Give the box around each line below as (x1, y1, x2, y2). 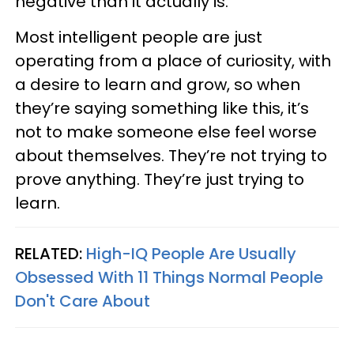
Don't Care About (15, 290, 150, 312)
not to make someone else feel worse (15, 121, 317, 143)
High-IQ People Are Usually (86, 243, 296, 265)
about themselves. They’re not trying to (15, 145, 327, 167)
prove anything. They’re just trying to (15, 168, 304, 190)
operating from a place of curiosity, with (15, 50, 331, 72)
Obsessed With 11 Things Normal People (15, 266, 323, 288)
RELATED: (15, 243, 86, 265)
